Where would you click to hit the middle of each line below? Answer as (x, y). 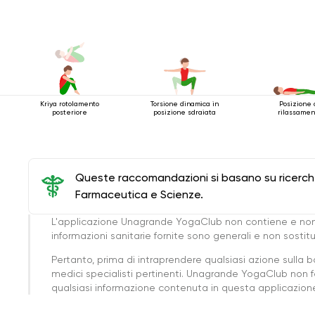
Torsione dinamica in (185, 103)
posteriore (69, 112)
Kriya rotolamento (69, 103)
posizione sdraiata (185, 112)
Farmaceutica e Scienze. (139, 194)
